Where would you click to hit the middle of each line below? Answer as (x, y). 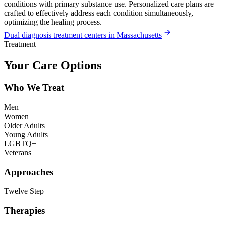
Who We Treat (34, 88)
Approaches (29, 172)
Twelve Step (24, 191)
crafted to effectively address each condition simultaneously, (99, 13)
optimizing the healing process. (53, 22)
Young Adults (26, 134)
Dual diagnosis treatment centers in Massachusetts (83, 35)
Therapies (24, 211)
